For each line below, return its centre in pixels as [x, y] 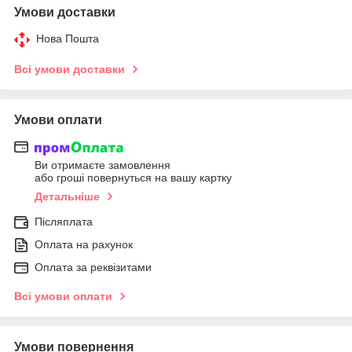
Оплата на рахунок [84, 245]
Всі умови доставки [70, 69]
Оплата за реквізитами [93, 268]
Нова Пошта [68, 38]
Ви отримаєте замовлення [103, 165]
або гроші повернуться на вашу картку [133, 178]
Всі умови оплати [63, 297]
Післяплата [64, 222]
